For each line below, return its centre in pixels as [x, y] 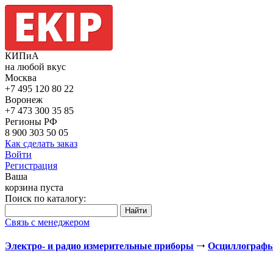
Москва [21, 78]
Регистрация [31, 165]
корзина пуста [34, 187]
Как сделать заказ [41, 144]
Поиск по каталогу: [45, 198]
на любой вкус [35, 67]
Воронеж [24, 100]
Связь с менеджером [47, 222]
